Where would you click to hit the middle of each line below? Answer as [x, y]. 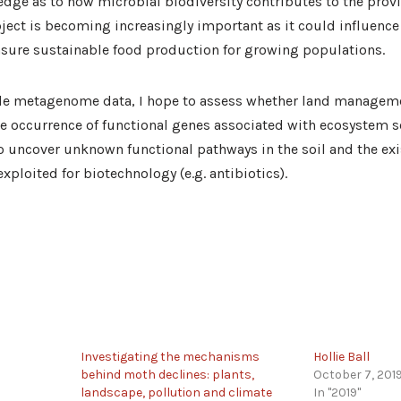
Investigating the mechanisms [170, 356]
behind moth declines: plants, [167, 374]
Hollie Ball [342, 356]
